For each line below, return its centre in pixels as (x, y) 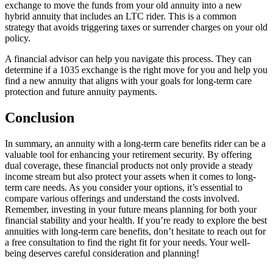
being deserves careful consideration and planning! (102, 253)
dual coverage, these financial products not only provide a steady (129, 165)
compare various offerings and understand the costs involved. (122, 198)
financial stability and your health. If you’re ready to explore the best (136, 220)
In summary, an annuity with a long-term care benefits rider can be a (135, 143)
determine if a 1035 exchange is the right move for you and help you (136, 69)
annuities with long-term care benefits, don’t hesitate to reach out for (135, 231)
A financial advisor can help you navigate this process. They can (128, 58)
